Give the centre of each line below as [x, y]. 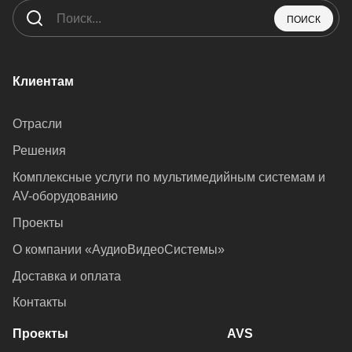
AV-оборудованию [65, 196]
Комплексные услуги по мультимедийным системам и [169, 177]
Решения [39, 150]
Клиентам [43, 81]
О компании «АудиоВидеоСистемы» [119, 249]
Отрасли [37, 123]
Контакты [40, 302]
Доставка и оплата [67, 276]
